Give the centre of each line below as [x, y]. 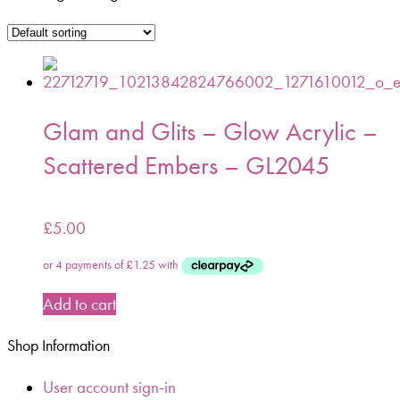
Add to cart [79, 304]
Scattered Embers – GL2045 [186, 166]
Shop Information [58, 345]
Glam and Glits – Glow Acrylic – [210, 132]
